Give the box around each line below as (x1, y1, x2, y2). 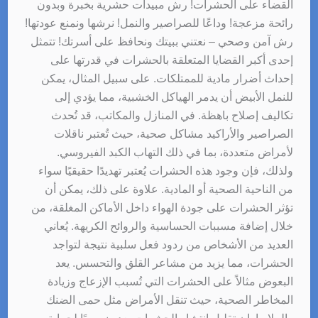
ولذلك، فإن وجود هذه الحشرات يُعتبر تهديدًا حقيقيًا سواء (38, 164, 294, 177)
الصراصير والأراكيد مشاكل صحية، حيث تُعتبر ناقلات (54, 127, 294, 140)
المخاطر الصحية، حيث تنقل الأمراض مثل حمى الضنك (46, 293, 294, 306)
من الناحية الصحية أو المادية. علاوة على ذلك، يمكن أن (45, 182, 294, 195)
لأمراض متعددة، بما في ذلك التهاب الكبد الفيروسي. (57, 146, 294, 158)
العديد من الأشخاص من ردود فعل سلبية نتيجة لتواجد (53, 238, 294, 251)
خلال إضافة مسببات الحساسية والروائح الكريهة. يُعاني (44, 219, 294, 232)
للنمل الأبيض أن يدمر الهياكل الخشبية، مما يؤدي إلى (55, 90, 294, 103)
